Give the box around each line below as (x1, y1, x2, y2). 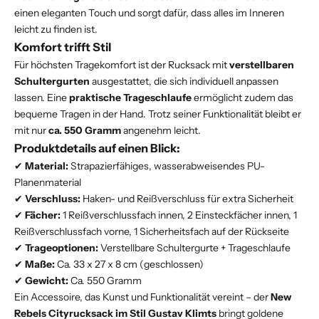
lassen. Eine (14, 90, 69, 104)
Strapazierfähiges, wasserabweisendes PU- (68, 159, 265, 172)
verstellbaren (229, 58, 294, 71)
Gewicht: (25, 273, 68, 287)
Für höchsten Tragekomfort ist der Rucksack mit (14, 58, 229, 71)
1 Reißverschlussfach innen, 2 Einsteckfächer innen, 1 (61, 208, 297, 221)
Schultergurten (14, 74, 90, 88)
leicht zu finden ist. (14, 22, 98, 36)
